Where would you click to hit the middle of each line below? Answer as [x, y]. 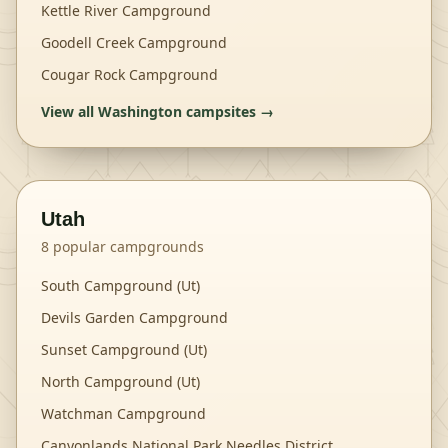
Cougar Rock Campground [129, 74]
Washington [140, 111]
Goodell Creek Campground [134, 42]
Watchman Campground [123, 413]
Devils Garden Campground [134, 317]
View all [69, 111]
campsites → [228, 111]
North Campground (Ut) [120, 381]
